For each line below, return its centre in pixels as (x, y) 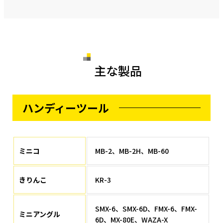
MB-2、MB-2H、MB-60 (132, 151)
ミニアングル (40, 214)
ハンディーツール (66, 108)
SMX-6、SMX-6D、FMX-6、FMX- (146, 209)
